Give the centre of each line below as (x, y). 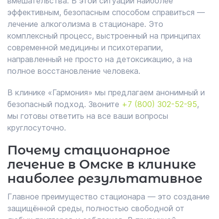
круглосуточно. (37, 128)
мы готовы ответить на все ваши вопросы (88, 116)
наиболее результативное (105, 178)
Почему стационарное (89, 150)
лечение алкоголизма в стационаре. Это (85, 24)
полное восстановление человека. (74, 71)
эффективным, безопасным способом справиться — (106, 12)
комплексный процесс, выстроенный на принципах (104, 36)
